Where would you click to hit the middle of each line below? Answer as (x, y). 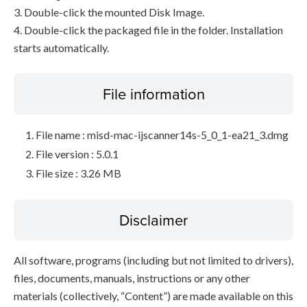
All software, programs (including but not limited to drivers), (153, 260)
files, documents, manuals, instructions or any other (132, 278)
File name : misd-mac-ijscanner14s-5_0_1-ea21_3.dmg (162, 135)
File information (153, 94)
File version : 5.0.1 (77, 154)
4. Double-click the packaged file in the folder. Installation (148, 30)
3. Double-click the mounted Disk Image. (109, 12)
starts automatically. (61, 48)
